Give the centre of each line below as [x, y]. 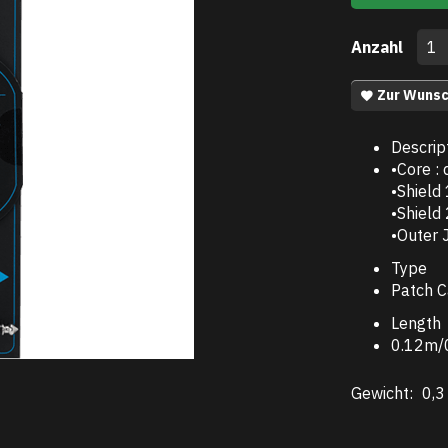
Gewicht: [384, 393]
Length [416, 323]
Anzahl [379, 47]
